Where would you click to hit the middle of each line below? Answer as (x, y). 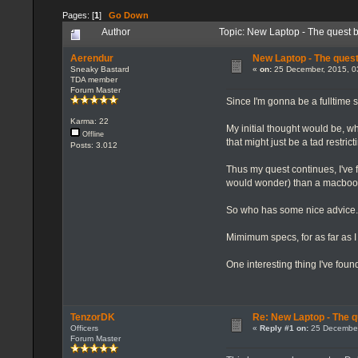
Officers (84, 328)
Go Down (129, 16)
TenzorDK (92, 318)
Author (116, 32)
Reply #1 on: (284, 328)
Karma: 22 (89, 121)
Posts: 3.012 (93, 145)
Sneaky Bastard (99, 70)
